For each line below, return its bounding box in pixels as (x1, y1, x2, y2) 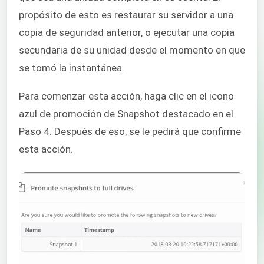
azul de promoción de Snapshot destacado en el (19, 108, 233, 120)
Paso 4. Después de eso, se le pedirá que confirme (19, 126, 241, 138)
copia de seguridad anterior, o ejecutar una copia (19, 26, 235, 38)
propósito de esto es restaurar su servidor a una (19, 8, 233, 21)
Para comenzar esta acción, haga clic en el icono (19, 90, 234, 103)
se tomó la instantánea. (19, 61, 124, 74)
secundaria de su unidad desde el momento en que (19, 44, 245, 56)
